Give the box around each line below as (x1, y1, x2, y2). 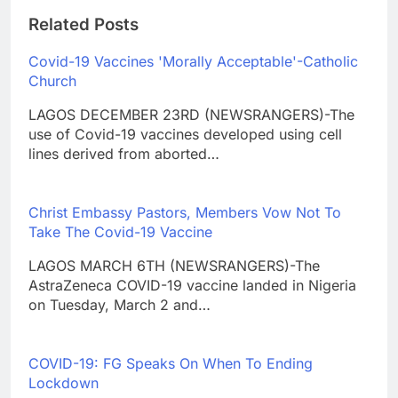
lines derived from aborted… (28, 144, 219, 163)
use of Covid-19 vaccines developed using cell (28, 124, 342, 143)
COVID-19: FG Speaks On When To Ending (28, 354, 313, 372)
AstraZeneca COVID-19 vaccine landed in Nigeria (28, 275, 356, 294)
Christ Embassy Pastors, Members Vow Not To (28, 203, 341, 221)
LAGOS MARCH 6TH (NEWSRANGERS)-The (28, 256, 320, 275)
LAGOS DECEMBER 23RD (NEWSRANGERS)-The (28, 105, 354, 123)
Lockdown (28, 373, 99, 392)
